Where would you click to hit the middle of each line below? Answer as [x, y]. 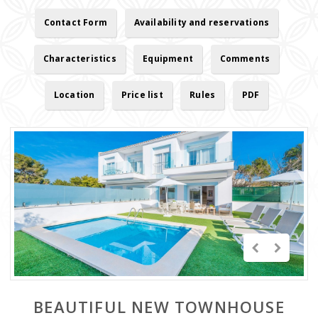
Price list [142, 95]
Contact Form [76, 22]
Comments [245, 59]
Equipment [168, 59]
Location [74, 95]
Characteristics [79, 59]
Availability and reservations [202, 22]
